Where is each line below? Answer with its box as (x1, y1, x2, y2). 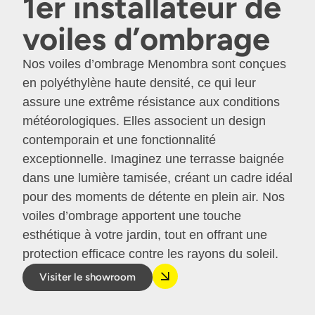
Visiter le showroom (39, 271, 136, 284)
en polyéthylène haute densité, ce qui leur (22, 76, 256, 91)
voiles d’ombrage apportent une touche (22, 209, 241, 224)
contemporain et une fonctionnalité (22, 133, 216, 148)
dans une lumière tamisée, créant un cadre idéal (22, 171, 292, 186)
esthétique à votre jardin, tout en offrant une (22, 228, 267, 243)
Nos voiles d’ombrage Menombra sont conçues (22, 57, 286, 72)
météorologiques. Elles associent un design (22, 114, 266, 129)
